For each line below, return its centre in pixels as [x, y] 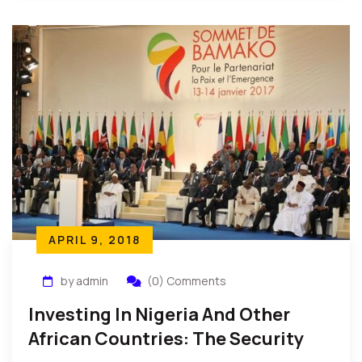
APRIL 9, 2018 [95, 240]
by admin [84, 281]
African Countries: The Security [166, 339]
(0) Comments [187, 281]
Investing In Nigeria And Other [159, 314]
